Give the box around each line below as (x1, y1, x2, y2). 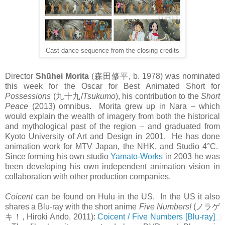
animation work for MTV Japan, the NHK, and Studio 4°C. (5, 142, 220, 151)
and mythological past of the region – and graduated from (5, 122, 220, 131)
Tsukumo (82, 92, 116, 101)
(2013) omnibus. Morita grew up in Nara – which (28, 102, 220, 111)
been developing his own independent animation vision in (5, 162, 220, 171)
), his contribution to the (115, 92, 201, 101)
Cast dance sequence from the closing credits (46, 46, 179, 54)
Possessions (5, 92, 51, 101)
